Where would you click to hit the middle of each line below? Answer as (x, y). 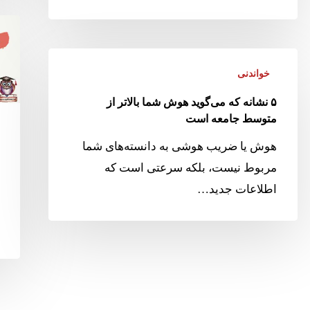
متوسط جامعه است (231, 118)
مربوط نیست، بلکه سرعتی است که (190, 167)
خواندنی (253, 73)
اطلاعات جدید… (237, 189)
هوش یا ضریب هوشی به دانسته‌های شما (179, 146)
